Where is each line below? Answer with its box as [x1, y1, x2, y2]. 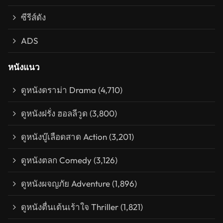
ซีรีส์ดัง [21, 12, 46, 23]
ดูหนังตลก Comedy [21, 155, 92, 166]
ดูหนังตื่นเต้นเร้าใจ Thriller [21, 202, 118, 213]
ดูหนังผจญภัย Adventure [21, 178, 110, 189]
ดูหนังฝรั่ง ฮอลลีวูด [21, 108, 88, 119]
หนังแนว [8, 62, 40, 73]
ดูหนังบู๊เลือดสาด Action [21, 131, 107, 142]
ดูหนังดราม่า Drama [21, 85, 96, 96]
